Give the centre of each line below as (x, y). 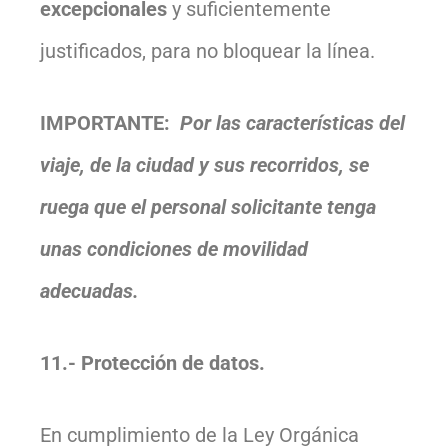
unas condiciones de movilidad (174, 248)
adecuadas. (89, 290)
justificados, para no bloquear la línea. (207, 50)
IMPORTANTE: (110, 122)
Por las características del (292, 122)
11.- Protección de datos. (152, 362)
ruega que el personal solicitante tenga (208, 206)
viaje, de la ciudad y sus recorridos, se (204, 164)
